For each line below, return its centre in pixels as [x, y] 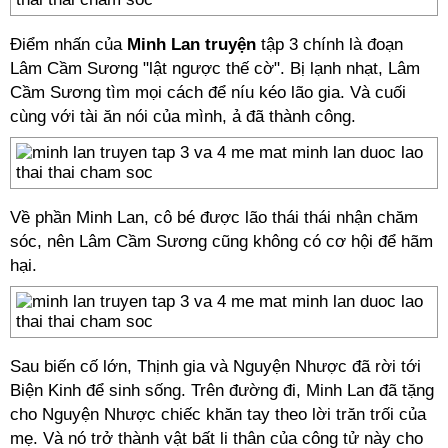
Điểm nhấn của [68, 44]
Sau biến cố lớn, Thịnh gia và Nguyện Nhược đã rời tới [215, 366]
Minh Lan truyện [191, 44]
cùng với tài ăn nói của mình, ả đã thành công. [183, 116]
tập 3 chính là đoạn [329, 44]
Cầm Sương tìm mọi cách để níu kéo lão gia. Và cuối [208, 92]
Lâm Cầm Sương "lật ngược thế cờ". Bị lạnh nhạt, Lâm [215, 68]
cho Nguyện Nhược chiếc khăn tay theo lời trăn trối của [218, 414]
